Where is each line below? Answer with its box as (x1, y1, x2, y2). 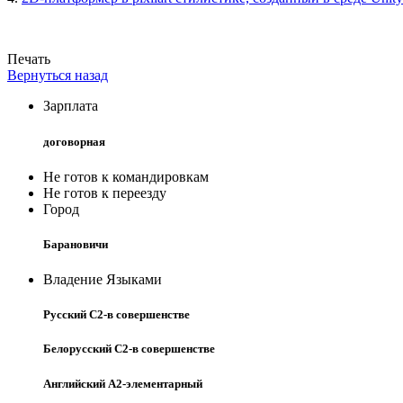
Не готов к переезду (43, 184, 166, 201)
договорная (43, 134, 105, 148)
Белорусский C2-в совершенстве (43, 342, 215, 356)
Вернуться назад (7, 67, 108, 84)
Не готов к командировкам (43, 168, 209, 184)
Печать (7, 51, 50, 67)
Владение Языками (43, 272, 162, 288)
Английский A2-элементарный (43, 376, 202, 390)
